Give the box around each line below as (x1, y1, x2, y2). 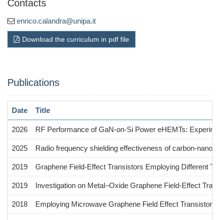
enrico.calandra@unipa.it (17, 16, 96, 25)
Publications (7, 77, 59, 88)
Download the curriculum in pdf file (22, 35, 129, 43)
